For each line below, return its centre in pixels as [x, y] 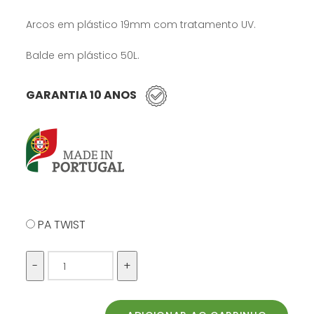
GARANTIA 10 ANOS [83, 95]
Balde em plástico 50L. [83, 56]
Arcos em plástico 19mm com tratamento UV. [141, 25]
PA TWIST [62, 224]
